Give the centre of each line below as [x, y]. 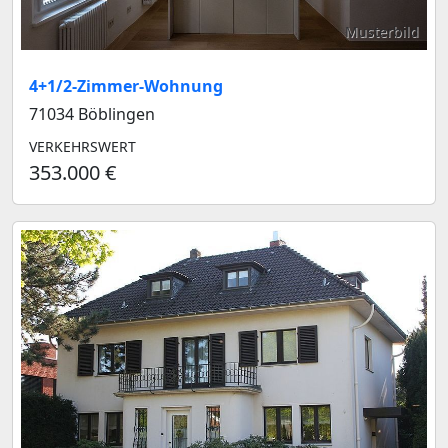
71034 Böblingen [92, 113]
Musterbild [382, 31]
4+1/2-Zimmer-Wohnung [126, 85]
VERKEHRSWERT [82, 146]
